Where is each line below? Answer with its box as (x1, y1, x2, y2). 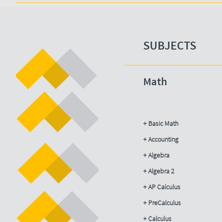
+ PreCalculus (143, 198, 181, 207)
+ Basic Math (143, 119, 178, 128)
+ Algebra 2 (143, 166, 174, 175)
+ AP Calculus (143, 182, 180, 191)
